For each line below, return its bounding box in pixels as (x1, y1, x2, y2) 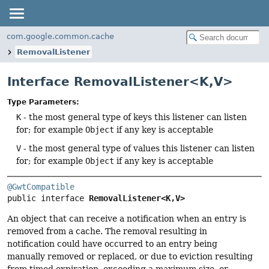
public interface (7, 193, 89, 204)
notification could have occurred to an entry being (7, 239, 217, 249)
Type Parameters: (7, 98, 79, 107)
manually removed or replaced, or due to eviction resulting (7, 252, 253, 262)
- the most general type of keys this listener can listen (21, 112, 247, 122)
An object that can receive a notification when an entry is (7, 214, 246, 224)
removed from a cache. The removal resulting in (7, 226, 207, 237)
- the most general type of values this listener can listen (21, 144, 255, 154)
